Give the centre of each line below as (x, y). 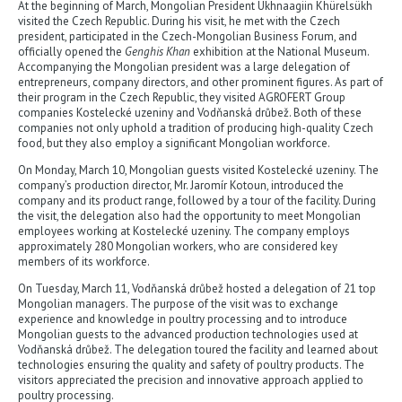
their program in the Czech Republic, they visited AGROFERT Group (182, 97)
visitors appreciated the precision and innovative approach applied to (191, 380)
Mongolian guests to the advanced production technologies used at (188, 334)
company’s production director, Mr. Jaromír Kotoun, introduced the (181, 185)
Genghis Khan (157, 52)
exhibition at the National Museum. (280, 52)
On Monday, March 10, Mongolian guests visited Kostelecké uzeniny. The (198, 170)
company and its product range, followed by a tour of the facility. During (197, 201)
